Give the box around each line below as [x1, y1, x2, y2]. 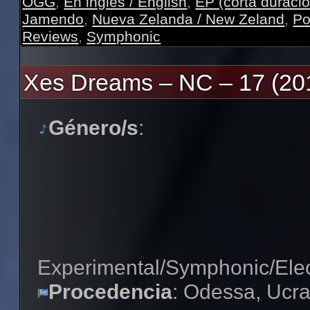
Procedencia [48, 280, 173, 303]
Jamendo [22, 10, 84, 27]
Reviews [22, 28, 79, 44]
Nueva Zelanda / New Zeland [92, 10, 285, 27]
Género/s [48, 116, 139, 139]
